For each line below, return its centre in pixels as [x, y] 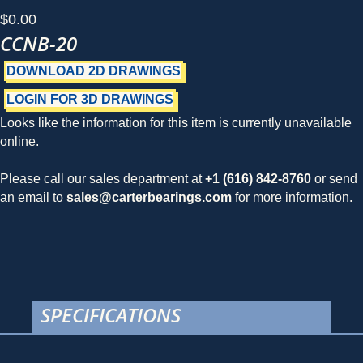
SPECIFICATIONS [111, 314]
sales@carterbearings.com [149, 197]
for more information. [292, 197]
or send [334, 179]
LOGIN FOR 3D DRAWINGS [90, 99]
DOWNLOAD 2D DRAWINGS [94, 71]
